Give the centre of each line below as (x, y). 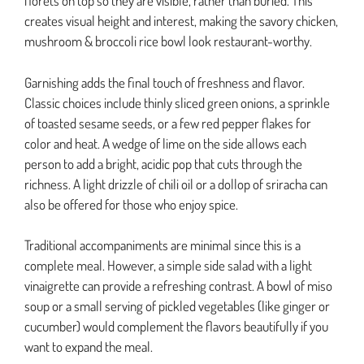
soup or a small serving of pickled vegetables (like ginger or (177, 306)
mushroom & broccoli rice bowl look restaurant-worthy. (168, 41)
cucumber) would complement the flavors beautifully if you (176, 327)
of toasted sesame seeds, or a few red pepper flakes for (168, 123)
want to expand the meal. (89, 347)
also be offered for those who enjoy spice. (131, 204)
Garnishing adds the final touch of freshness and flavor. (165, 82)
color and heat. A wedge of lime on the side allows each (165, 143)
